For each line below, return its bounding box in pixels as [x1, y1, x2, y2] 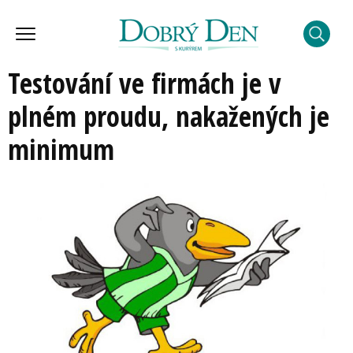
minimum [8, 131, 114, 168]
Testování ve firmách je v [8, 65, 281, 102]
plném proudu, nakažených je [8, 98, 329, 135]
